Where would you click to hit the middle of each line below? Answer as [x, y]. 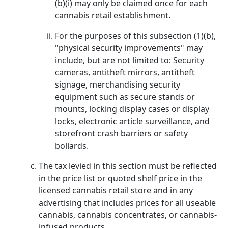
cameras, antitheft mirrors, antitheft [125, 72]
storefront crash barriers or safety [121, 133]
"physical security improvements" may [129, 48]
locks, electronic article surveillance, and [132, 121]
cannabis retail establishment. [113, 15]
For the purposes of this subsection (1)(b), [135, 36]
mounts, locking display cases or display [132, 109]
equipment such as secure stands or [125, 97]
